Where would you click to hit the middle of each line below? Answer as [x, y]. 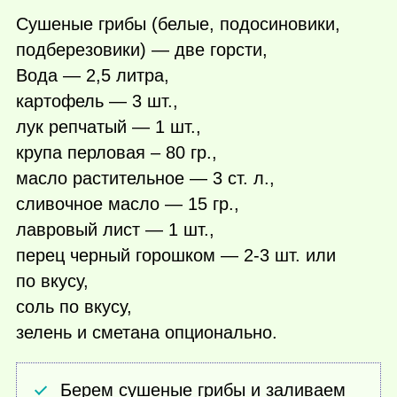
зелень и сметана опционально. [147, 332]
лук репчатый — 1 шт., [109, 126]
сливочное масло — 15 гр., [128, 203]
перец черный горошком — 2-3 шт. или [176, 255]
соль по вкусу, [74, 306]
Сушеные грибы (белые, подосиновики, [178, 23]
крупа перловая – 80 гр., [117, 152]
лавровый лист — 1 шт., [115, 229]
